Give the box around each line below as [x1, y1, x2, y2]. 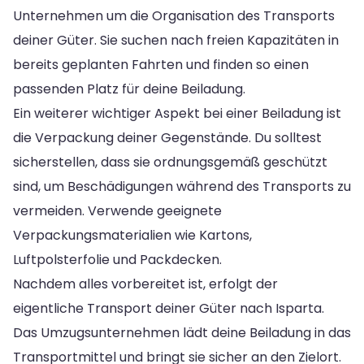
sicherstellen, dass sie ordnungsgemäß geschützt [13, 152, 327, 171]
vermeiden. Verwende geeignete [13, 201, 222, 220]
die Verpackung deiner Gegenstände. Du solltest [13, 128, 322, 147]
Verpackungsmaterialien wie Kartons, [13, 225, 252, 245]
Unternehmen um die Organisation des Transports [13, 6, 335, 25]
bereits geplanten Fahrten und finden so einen [13, 54, 309, 74]
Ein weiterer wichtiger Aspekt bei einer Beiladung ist [13, 103, 341, 123]
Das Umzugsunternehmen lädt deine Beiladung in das [13, 323, 351, 342]
